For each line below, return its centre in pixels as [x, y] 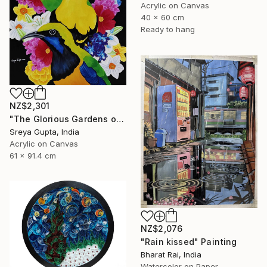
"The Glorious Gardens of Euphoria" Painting [120, 119]
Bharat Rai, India [171, 254]
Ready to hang [168, 29]
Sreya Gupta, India [44, 131]
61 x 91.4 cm [33, 155]
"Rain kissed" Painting [189, 241]
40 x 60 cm [162, 17]
